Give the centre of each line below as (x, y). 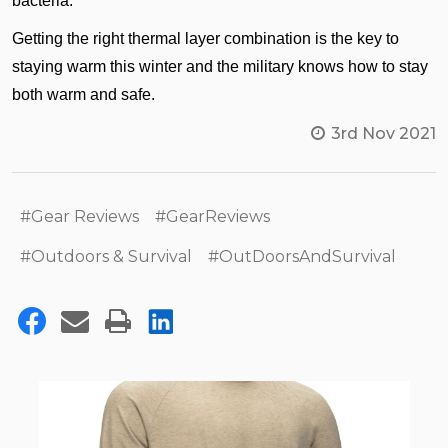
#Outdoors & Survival (106, 257)
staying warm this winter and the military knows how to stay (220, 67)
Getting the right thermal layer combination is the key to (205, 39)
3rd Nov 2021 (383, 134)
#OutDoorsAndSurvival (302, 257)
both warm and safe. (83, 95)
